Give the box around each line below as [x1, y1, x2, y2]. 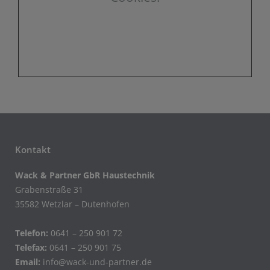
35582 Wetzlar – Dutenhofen [15, 198, 130, 210]
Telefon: [15, 227, 51, 239]
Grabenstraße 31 [15, 183, 83, 195]
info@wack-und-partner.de [43, 256, 152, 268]
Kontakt [15, 143, 51, 155]
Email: [15, 256, 43, 268]
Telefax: [15, 241, 49, 253]
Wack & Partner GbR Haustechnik [15, 169, 155, 181]
